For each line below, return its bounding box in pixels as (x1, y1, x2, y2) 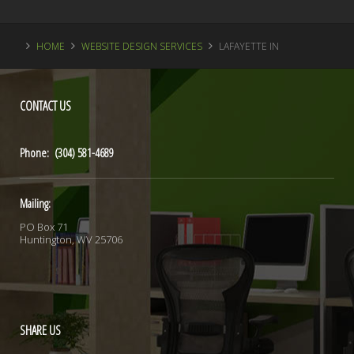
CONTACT (20, 96, 57, 115)
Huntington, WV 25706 (20, 232, 122, 247)
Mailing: (20, 194, 51, 211)
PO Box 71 (20, 219, 68, 234)
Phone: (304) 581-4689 (20, 144, 114, 160)
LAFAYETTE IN (219, 39, 279, 53)
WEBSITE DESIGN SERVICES (81, 39, 202, 53)
